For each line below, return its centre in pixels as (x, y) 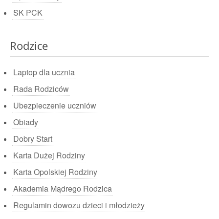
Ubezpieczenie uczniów (55, 105)
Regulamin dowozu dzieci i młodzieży (79, 205)
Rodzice (29, 45)
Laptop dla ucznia (44, 72)
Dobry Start (33, 139)
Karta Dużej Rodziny (49, 155)
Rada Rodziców (41, 89)
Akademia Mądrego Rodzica (63, 188)
